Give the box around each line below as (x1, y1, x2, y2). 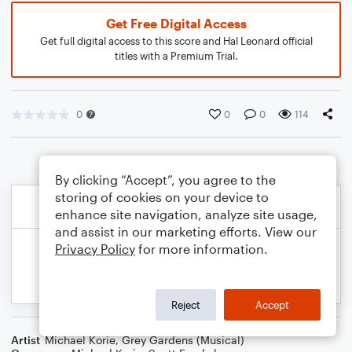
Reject (171, 298, 200, 311)
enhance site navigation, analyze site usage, (55, 207, 317, 222)
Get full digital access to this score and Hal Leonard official (39, 35, 313, 47)
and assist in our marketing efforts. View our (55, 224, 317, 239)
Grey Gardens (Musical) (122, 333, 244, 346)
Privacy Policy (55, 241, 135, 256)
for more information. (135, 241, 268, 256)
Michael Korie (45, 333, 115, 346)
